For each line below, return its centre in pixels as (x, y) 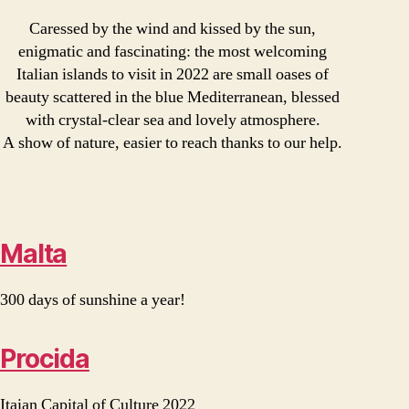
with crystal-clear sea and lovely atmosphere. (173, 120)
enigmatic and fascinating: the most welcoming (173, 51)
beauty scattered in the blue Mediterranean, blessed (173, 97)
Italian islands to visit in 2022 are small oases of (173, 74)
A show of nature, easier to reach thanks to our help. (173, 142)
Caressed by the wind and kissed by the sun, (173, 28)
